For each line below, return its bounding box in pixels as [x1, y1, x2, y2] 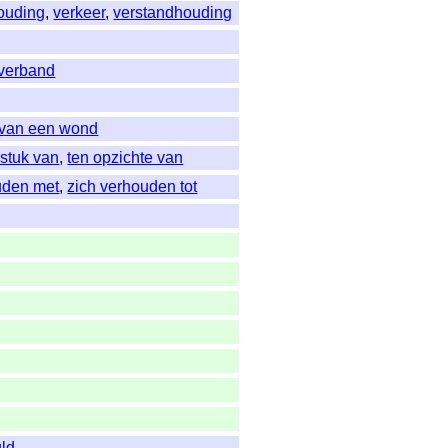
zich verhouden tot [67, 178, 198, 196]
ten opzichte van [67, 149, 184, 167]
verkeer [53, 4, 106, 22]
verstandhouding [113, 4, 233, 22]
